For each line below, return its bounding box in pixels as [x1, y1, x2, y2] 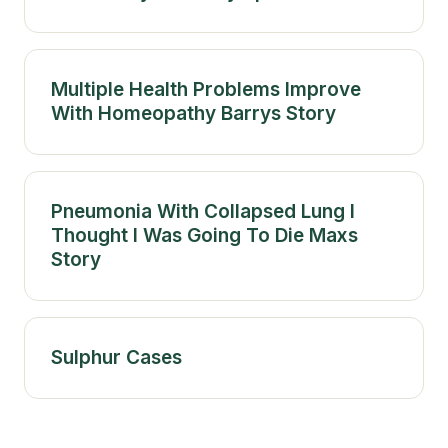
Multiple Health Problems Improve [51, 77, 361, 101]
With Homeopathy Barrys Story [51, 101, 336, 125]
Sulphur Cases [51, 345, 182, 369]
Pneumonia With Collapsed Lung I [51, 199, 355, 223]
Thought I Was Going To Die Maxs [51, 223, 358, 247]
